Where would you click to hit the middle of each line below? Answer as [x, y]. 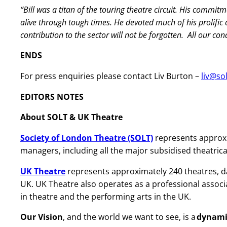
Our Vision [42, 217]
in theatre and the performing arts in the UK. [107, 196]
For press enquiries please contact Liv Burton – [111, 76]
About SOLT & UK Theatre [71, 117]
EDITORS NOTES [52, 97]
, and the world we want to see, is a [130, 217]
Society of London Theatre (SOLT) [87, 138]
